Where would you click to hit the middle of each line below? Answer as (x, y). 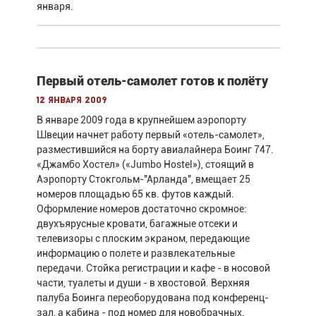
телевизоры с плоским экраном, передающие (143, 238)
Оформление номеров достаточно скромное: (141, 208)
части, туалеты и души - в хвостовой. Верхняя (143, 282)
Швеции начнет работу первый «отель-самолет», (150, 134)
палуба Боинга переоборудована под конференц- (152, 297)
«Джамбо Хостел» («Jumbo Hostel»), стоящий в (145, 164)
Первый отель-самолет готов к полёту (152, 80)
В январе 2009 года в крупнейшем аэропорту (141, 120)
